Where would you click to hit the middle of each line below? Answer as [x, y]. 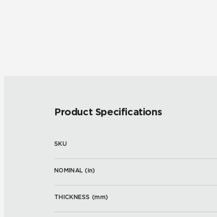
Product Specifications [108, 112]
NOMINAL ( [71, 170]
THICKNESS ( [75, 197]
